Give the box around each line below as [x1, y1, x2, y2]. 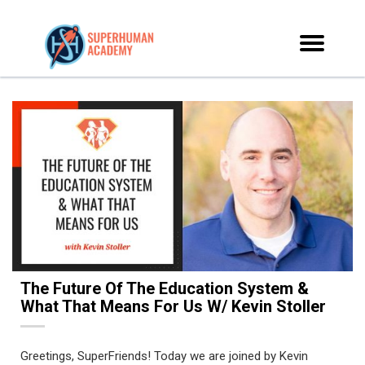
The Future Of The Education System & [20, 279, 309, 298]
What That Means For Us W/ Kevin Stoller [20, 297, 326, 316]
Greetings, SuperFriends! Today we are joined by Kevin [20, 349, 308, 363]
